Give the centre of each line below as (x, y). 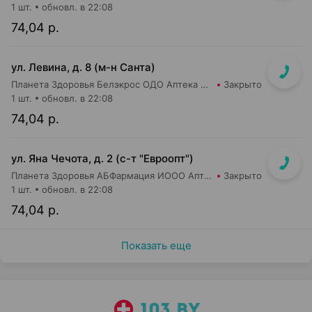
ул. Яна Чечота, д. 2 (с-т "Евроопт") (102, 158)
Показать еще (156, 245)
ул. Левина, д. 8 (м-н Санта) (83, 67)
